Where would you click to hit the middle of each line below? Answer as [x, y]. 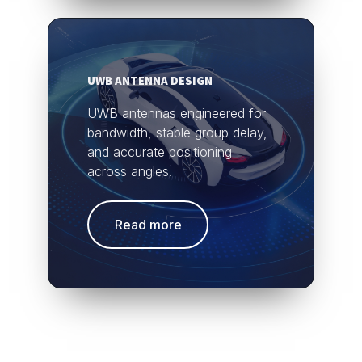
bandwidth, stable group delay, [177, 132]
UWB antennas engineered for [177, 113]
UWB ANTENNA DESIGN [150, 80]
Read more [148, 224]
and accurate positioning [160, 152]
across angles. [130, 171]
